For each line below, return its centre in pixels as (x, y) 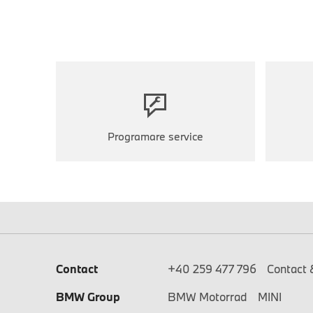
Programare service (155, 136)
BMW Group (88, 297)
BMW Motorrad (207, 297)
